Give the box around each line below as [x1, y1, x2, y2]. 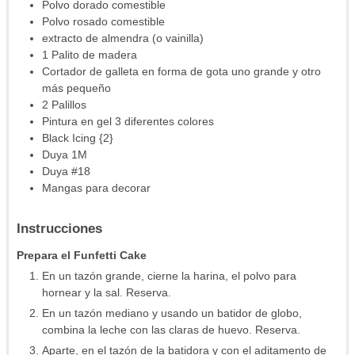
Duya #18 [42, 164, 90, 177]
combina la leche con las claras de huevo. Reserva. [42, 323, 300, 336]
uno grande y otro [231, 64, 321, 78]
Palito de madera [52, 48, 137, 61]
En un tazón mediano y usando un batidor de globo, [42, 306, 302, 319]
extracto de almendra [42, 31, 149, 44]
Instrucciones [17, 219, 102, 236]
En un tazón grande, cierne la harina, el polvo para [42, 269, 296, 282]
